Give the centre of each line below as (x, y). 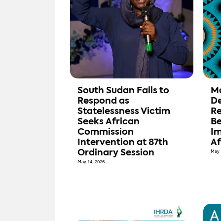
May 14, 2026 (91, 162)
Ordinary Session (116, 153)
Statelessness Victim (124, 112)
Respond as (103, 101)
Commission (106, 132)
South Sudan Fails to (123, 91)
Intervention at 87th (123, 143)
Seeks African (109, 122)
